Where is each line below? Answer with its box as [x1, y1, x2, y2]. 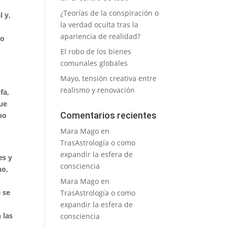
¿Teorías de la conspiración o [60, 8, 159, 18]
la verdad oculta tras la [60, 20, 139, 29]
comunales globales [60, 58, 128, 68]
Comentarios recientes [60, 110, 157, 121]
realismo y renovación [60, 85, 135, 95]
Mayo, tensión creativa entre [60, 73, 157, 83]
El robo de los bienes [60, 47, 132, 56]
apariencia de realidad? [60, 31, 141, 41]
